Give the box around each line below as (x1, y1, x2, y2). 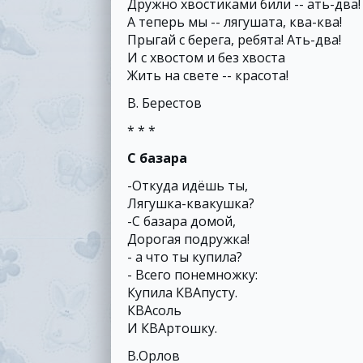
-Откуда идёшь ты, (127, 177, 248, 194)
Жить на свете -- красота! (127, 66, 288, 84)
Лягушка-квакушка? (127, 194, 254, 212)
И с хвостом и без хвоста (127, 49, 285, 66)
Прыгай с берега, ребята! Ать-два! (127, 31, 341, 49)
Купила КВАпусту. (127, 284, 237, 301)
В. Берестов (127, 94, 202, 112)
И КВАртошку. (127, 319, 217, 337)
